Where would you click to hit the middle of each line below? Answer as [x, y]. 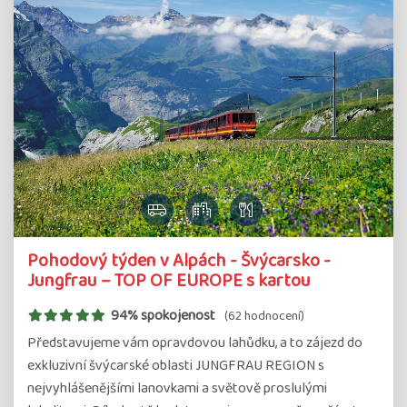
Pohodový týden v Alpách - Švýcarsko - [179, 261]
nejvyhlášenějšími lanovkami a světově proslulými [177, 388]
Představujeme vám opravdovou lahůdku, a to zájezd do [195, 343]
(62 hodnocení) [264, 316]
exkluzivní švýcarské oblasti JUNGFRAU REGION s [176, 366]
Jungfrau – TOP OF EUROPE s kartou [169, 281]
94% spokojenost [163, 316]
